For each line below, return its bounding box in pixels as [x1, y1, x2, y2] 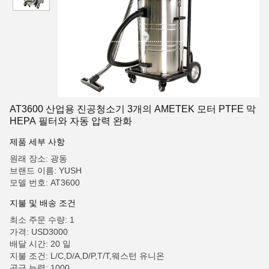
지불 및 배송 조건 [10, 198, 76, 208]
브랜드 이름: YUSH [10, 166, 82, 175]
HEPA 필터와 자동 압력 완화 [10, 116, 132, 126]
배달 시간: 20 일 [10, 239, 71, 249]
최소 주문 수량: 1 [10, 215, 74, 225]
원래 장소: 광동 [10, 154, 67, 163]
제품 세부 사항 [10, 137, 65, 147]
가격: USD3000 [10, 227, 68, 237]
